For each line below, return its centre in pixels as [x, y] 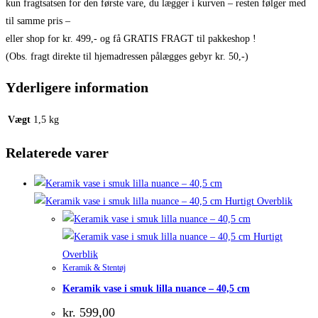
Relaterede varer [57, 152]
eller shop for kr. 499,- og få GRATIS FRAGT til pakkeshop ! [131, 39]
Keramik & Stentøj [94, 267]
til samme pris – [38, 21]
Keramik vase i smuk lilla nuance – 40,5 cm [156, 289]
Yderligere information [77, 87]
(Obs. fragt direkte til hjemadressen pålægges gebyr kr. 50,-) [127, 57]
